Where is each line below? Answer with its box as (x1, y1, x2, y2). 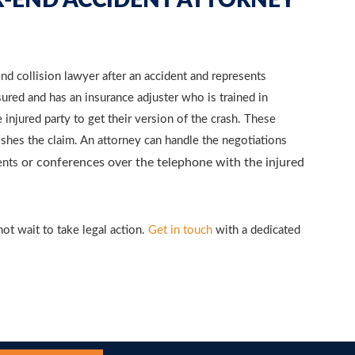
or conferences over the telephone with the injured (18, 156, 304, 169)
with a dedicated (212, 224, 300, 236)
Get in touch (148, 224, 212, 236)
